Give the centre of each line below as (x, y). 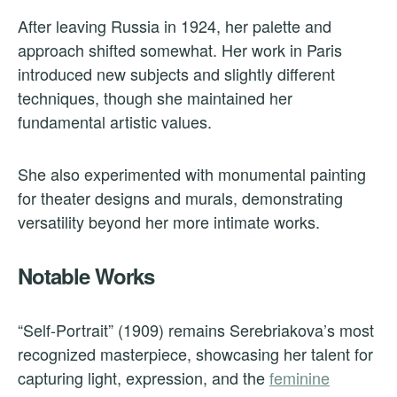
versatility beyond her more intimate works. (169, 222)
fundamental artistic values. (115, 122)
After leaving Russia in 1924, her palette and (175, 26)
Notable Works (86, 276)
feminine (300, 378)
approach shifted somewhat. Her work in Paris (180, 50)
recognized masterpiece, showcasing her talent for (195, 354)
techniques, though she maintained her (155, 98)
